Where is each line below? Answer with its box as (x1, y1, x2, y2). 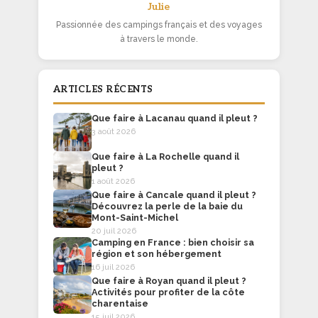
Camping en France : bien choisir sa (91, 237, 254, 248)
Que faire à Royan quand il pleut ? (91, 275, 246, 287)
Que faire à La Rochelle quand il (91, 151, 239, 163)
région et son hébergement (91, 248, 221, 260)
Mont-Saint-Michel (91, 212, 178, 224)
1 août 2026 (91, 177, 135, 187)
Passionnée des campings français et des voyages (55, 19, 262, 30)
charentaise (91, 298, 148, 309)
